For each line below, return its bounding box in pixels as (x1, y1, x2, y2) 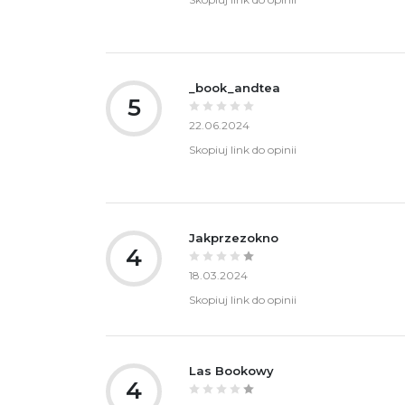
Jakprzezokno (189, 230, 278, 245)
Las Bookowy (189, 363, 274, 378)
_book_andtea (189, 80, 280, 95)
